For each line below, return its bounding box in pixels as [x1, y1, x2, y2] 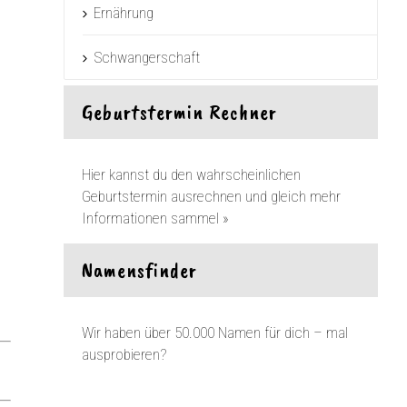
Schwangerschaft [94, 48, 201, 66]
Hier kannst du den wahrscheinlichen [82, 165, 302, 184]
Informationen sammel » [82, 209, 230, 227]
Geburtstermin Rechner [82, 98, 278, 125]
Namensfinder [82, 256, 198, 283]
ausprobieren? [82, 345, 168, 363]
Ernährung [94, 4, 154, 22]
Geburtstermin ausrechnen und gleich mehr [82, 187, 342, 205]
